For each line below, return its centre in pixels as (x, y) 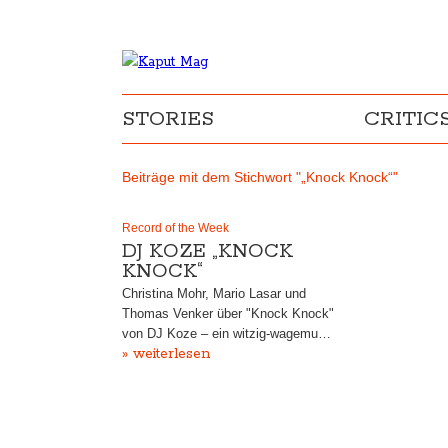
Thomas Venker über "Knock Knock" (228, 313)
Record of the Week (175, 228)
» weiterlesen (166, 354)
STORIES (168, 119)
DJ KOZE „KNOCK (207, 251)
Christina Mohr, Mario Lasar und (214, 293)
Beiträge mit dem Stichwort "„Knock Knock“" (260, 177)
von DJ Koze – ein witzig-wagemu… (226, 333)
